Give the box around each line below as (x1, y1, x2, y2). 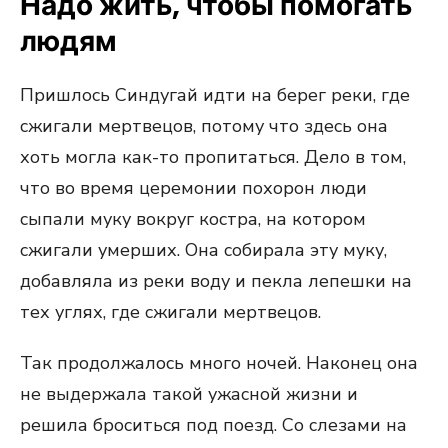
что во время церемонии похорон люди (20, 176, 367, 200)
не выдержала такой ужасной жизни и (20, 382, 358, 406)
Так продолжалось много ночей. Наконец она (20, 351, 418, 375)
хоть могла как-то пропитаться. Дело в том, (20, 145, 406, 169)
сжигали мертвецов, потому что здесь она (20, 114, 388, 138)
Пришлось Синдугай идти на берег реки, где (20, 83, 410, 107)
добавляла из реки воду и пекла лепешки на (20, 269, 412, 293)
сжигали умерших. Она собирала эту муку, (20, 238, 387, 262)
